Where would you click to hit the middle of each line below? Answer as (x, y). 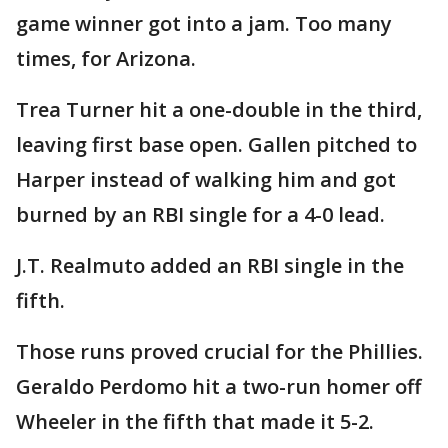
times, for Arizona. (106, 58)
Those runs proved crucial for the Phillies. (219, 351)
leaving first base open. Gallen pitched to (216, 144)
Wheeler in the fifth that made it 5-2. (195, 421)
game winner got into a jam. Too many (204, 23)
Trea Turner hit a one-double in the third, (219, 109)
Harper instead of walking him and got (206, 179)
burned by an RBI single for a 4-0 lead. (200, 214)
